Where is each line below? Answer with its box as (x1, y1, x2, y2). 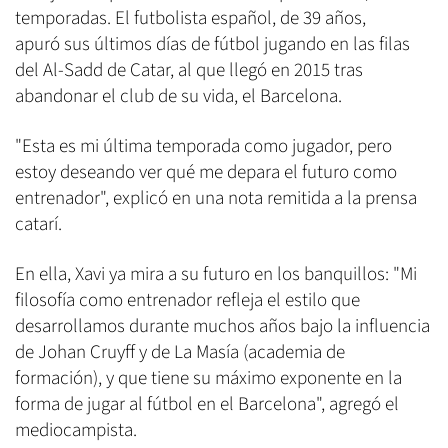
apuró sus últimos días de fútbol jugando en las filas (15, 31, 410, 59)
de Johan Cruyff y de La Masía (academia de (15, 339, 345, 367)
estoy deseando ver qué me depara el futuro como (15, 159, 397, 187)
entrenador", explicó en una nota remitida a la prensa (15, 185, 417, 213)
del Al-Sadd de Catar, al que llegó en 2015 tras (15, 57, 363, 85)
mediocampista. (15, 417, 137, 445)
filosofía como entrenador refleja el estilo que (15, 287, 360, 315)
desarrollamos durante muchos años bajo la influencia (15, 313, 430, 341)
